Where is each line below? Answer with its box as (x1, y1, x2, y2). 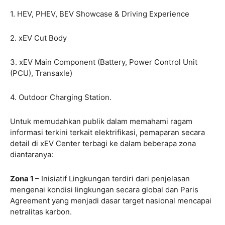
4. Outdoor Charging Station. (10, 92, 114, 102)
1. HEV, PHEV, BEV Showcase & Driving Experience (10, 9, 189, 19)
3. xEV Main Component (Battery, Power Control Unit (10, 57, 197, 67)
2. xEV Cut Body (10, 33, 67, 43)
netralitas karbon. (10, 206, 74, 216)
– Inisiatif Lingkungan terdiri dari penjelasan (35, 173, 190, 183)
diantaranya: (10, 149, 53, 159)
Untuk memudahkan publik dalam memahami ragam (10, 116, 192, 126)
